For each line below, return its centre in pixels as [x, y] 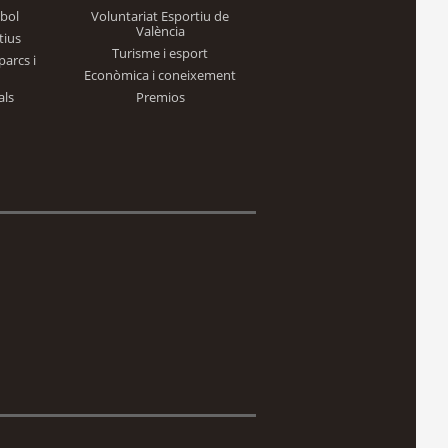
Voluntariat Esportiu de [160, 15]
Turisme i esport [160, 52]
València [160, 30]
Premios [160, 96]
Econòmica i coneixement [160, 74]
